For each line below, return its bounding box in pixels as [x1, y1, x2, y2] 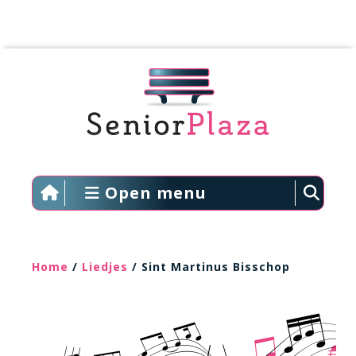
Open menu [99, 182, 207, 203]
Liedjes [82, 259, 128, 274]
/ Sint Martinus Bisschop [128, 259, 290, 274]
